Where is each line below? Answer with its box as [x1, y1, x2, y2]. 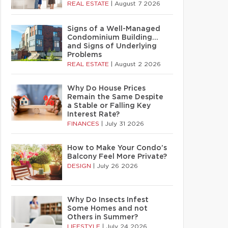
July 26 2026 [97, 163, 138, 169]
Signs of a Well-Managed [67, 25, 160, 33]
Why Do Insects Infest [67, 196, 149, 204]
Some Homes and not [67, 205, 148, 212]
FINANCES [67, 121, 101, 127]
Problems [67, 51, 102, 59]
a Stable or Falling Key [67, 102, 151, 109]
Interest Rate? [67, 111, 120, 118]
